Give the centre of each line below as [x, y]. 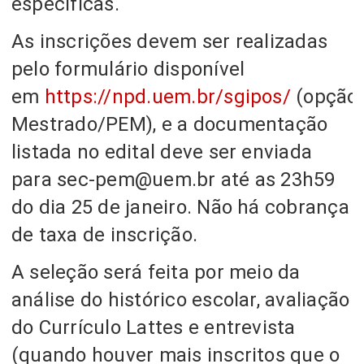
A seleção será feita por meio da [156, 272]
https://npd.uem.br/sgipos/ [165, 96]
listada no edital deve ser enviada [162, 152]
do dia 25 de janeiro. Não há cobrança [180, 207]
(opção [324, 96]
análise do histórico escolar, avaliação [181, 299]
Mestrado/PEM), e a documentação [170, 124]
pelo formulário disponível [128, 69]
